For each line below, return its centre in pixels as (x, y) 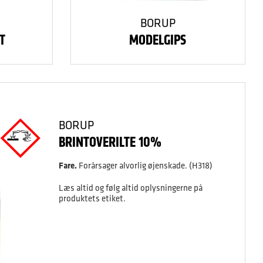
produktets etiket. (92, 198)
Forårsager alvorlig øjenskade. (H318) (144, 165)
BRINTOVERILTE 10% (110, 142)
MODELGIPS (158, 40)
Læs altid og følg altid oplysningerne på (130, 188)
